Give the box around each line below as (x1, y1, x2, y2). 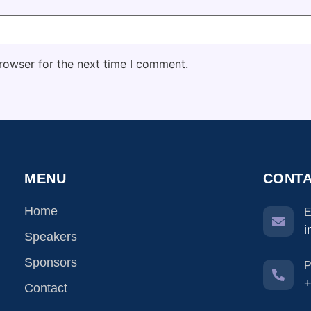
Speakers (24, 229, 78, 244)
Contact (24, 280, 68, 295)
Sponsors (24, 255, 78, 269)
